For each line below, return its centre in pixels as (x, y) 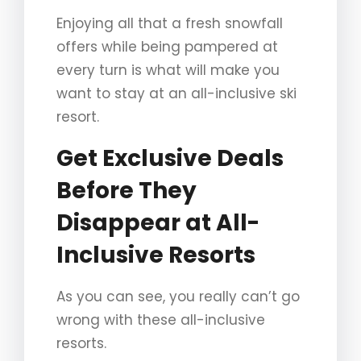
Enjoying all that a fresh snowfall (170, 23)
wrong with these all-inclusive (161, 320)
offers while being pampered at (167, 46)
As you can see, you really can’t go (178, 296)
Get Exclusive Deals (170, 158)
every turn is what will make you (168, 70)
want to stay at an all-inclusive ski (176, 93)
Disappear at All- (158, 222)
